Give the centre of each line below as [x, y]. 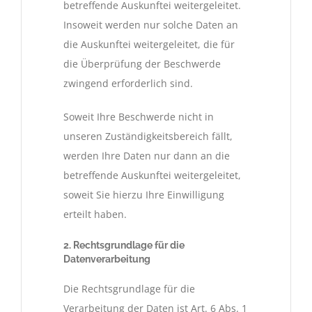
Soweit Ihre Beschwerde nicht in [139, 117]
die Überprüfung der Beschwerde [142, 64]
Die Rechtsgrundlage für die [129, 288]
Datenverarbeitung [107, 259]
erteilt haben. [95, 214]
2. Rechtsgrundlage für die [124, 245]
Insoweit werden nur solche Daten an [151, 25]
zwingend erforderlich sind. [128, 84]
